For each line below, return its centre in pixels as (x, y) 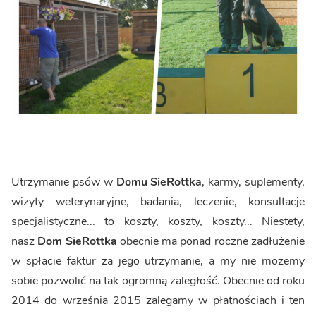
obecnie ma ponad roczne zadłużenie (212, 241)
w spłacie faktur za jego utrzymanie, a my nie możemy (158, 261)
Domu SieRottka (159, 182)
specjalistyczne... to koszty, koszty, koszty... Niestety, (158, 221)
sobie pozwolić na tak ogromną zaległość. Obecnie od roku (158, 280)
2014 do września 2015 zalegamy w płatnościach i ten (158, 300)
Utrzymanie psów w (64, 182)
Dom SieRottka (79, 241)
